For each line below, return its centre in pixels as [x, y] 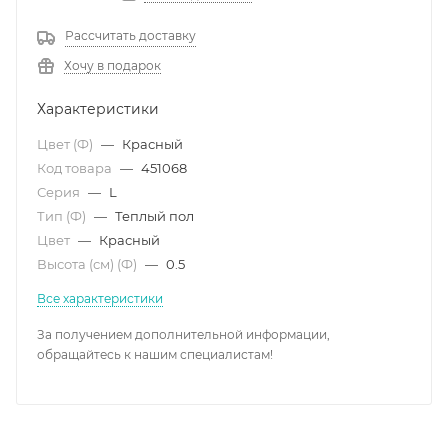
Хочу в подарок [112, 65]
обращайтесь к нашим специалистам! [155, 354]
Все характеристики [100, 298]
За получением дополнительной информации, [183, 334]
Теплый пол [154, 216]
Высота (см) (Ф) [88, 264]
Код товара [76, 168]
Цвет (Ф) [66, 144]
